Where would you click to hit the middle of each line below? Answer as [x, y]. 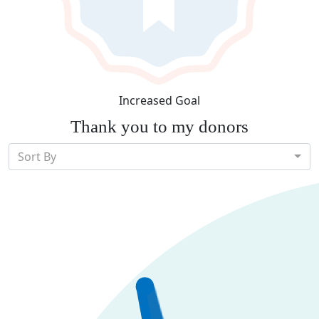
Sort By [37, 157]
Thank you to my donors [159, 127]
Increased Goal [159, 101]
